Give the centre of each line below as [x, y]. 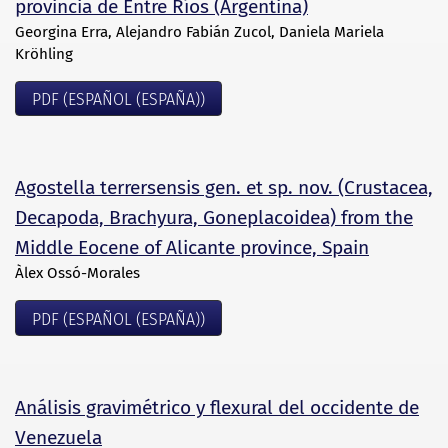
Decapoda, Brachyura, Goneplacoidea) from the [214, 218]
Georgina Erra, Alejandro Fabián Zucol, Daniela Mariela [199, 31]
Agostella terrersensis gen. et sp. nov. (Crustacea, [224, 188]
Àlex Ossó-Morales [77, 273]
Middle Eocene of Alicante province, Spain [192, 248]
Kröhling [44, 53]
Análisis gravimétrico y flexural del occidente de [217, 407]
